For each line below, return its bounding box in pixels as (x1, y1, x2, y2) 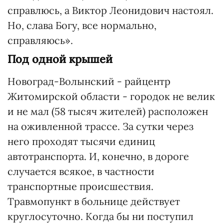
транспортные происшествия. (7, 180, 153, 192)
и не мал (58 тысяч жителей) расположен (7, 105, 208, 117)
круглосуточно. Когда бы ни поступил (7, 210, 193, 222)
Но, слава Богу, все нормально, (7, 19, 156, 31)
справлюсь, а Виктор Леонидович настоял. (7, 4, 213, 16)
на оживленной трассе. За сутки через (7, 120, 193, 132)
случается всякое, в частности (7, 165, 154, 177)
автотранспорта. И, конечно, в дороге (7, 150, 189, 162)
